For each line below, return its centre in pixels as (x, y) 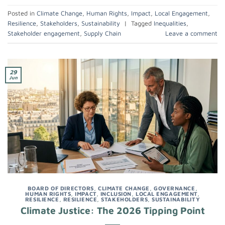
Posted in (22, 13)
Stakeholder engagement (44, 33)
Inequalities (170, 23)
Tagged (142, 23)
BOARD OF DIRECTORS (61, 188)
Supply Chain (102, 33)
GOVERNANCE (175, 188)
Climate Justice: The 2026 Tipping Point (113, 210)
